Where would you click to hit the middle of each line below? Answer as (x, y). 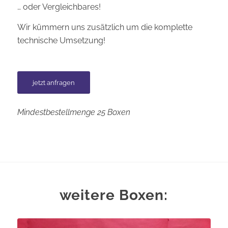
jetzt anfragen (53, 82)
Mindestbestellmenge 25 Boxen (74, 112)
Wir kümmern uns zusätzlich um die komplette (105, 27)
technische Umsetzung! (61, 40)
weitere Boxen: (114, 195)
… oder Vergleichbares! (59, 7)
